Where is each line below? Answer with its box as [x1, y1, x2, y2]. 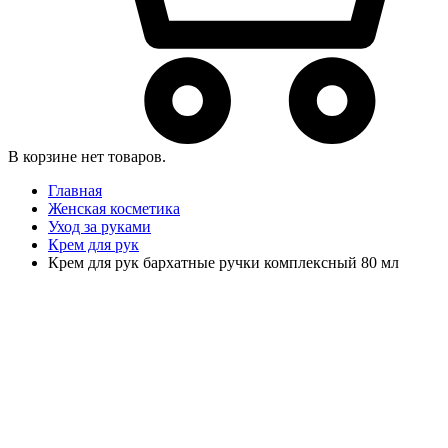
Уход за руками [48, 217, 151, 235]
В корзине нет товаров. [8, 147, 166, 165]
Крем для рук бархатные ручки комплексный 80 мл [48, 253, 399, 271]
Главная [48, 181, 102, 199]
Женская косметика [48, 199, 180, 217]
